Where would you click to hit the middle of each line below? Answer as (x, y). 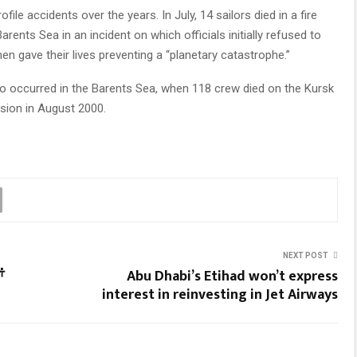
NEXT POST (306, 255)
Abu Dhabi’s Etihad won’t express (232, 276)
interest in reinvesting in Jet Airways (220, 294)
